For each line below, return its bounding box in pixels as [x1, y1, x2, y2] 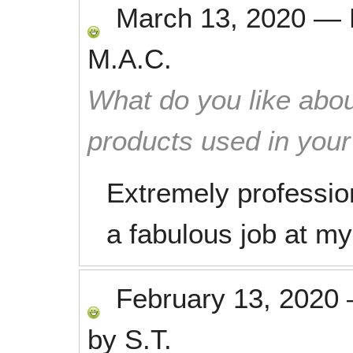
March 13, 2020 [116, 2, 306, 33]
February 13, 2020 [116, 283, 339, 314]
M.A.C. [87, 43, 172, 74]
